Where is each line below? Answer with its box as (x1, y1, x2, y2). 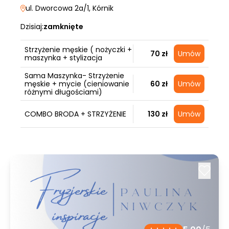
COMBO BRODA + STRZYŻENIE (25, 109, 126, 119)
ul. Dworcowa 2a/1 (26, 3, 89, 13)
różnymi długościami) (25, 87, 102, 97)
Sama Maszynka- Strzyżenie (25, 71, 124, 81)
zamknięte (43, 21, 83, 32)
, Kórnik (89, 3, 113, 13)
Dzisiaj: (20, 21, 43, 32)
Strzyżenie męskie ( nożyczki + (25, 44, 132, 55)
